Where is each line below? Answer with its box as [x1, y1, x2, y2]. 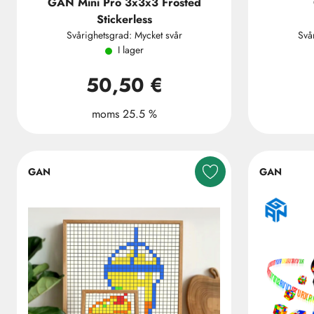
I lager [117, 43, 144, 57]
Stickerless [96, 11, 152, 27]
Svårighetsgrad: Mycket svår [66, 28, 182, 42]
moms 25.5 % [91, 106, 157, 122]
